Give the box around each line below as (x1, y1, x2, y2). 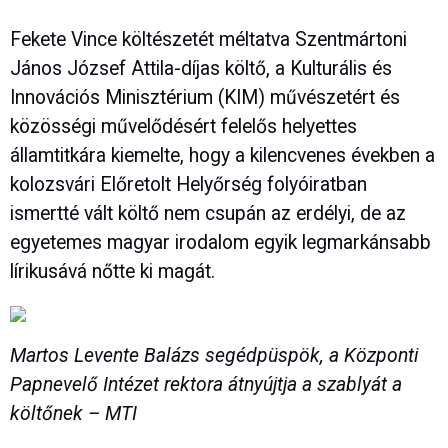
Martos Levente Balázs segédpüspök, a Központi (10, 343, 419, 367)
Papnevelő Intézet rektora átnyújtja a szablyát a (10, 372, 402, 396)
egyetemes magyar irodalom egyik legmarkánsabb (10, 231, 431, 255)
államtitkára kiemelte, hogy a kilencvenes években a (10, 144, 435, 168)
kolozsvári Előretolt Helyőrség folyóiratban (10, 173, 367, 197)
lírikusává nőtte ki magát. (10, 260, 215, 284)
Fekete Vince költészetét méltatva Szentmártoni (10, 28, 407, 52)
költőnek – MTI (10, 401, 152, 425)
